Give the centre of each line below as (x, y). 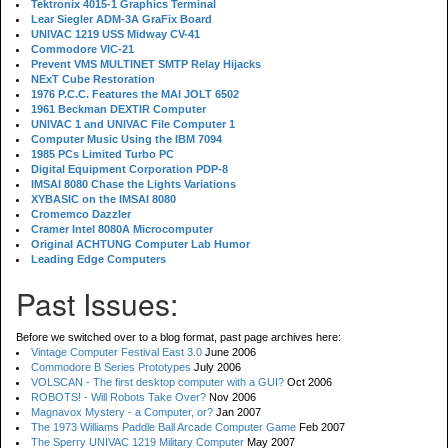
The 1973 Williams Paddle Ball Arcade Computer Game (163, 427)
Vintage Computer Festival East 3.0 (116, 352)
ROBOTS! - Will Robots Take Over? (118, 397)
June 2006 (229, 352)
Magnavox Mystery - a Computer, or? (122, 412)
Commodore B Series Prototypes (111, 367)
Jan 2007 (237, 412)
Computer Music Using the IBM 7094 (126, 139)
